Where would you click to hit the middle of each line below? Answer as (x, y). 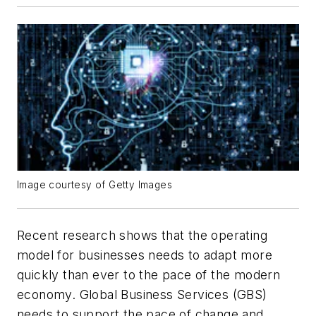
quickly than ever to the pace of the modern (149, 275)
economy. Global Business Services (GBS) (142, 295)
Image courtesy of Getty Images (95, 185)
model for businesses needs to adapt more (145, 255)
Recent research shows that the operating (142, 236)
